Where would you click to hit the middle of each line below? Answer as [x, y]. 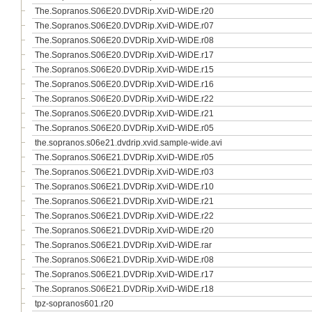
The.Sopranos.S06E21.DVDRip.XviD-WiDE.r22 [124, 216]
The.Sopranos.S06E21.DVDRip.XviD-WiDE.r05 [124, 157]
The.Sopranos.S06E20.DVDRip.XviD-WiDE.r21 [124, 114]
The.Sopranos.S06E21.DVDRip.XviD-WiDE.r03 [124, 172]
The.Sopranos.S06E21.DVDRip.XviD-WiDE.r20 [124, 231]
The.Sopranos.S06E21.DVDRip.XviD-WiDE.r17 [124, 274]
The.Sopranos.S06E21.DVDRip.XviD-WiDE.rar [123, 245]
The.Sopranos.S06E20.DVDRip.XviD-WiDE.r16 [124, 84]
